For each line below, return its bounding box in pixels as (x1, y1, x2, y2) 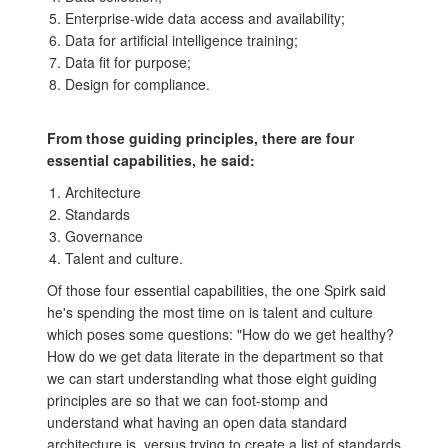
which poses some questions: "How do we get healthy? (47, 324, 394, 344)
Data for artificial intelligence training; (65, 30, 298, 50)
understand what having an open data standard (47, 412, 347, 432)
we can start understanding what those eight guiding (47, 368, 377, 388)
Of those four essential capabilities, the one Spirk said (47, 280, 386, 300)
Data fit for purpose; (65, 52, 191, 72)
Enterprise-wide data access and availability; (65, 8, 345, 28)
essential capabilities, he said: (47, 150, 255, 170)
